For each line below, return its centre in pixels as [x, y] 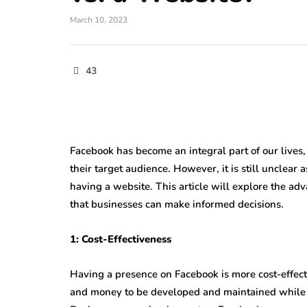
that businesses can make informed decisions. [177, 204]
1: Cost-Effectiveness [121, 239]
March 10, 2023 [99, 20]
